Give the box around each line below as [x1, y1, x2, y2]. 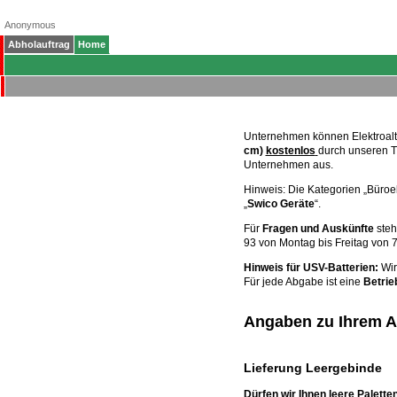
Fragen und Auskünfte [261, 222, 374, 235]
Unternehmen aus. [243, 158, 333, 171]
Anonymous [4, 19, 56, 30]
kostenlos [265, 144, 315, 157]
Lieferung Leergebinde [243, 360, 382, 375]
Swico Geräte [246, 197, 315, 210]
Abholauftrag [8, 39, 70, 50]
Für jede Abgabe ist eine [243, 275, 363, 288]
